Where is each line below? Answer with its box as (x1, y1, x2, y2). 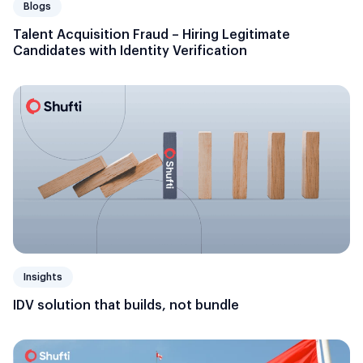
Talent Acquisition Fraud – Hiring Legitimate (13, 28, 290, 41)
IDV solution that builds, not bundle (13, 299, 239, 313)
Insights (23, 272, 62, 283)
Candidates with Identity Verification (13, 44, 247, 58)
